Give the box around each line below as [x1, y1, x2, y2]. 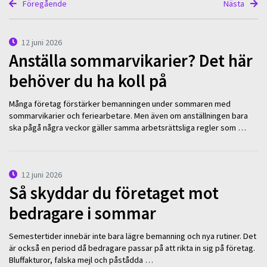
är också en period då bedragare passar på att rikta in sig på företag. [9, 243, 255, 254]
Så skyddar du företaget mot [9, 182, 219, 204]
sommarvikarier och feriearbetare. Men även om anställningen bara [9, 110, 248, 122]
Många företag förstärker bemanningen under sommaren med [9, 98, 231, 110]
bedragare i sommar [9, 202, 156, 224]
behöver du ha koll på [9, 70, 167, 92]
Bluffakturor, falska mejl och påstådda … [9, 254, 153, 266]
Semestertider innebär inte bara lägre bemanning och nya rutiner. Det [9, 231, 256, 242]
